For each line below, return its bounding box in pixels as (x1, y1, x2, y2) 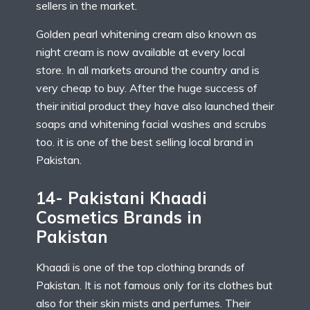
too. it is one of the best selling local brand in (36, 134, 253, 149)
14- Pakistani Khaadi (36, 188, 207, 209)
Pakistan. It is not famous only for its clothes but (36, 278, 273, 293)
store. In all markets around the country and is (36, 62, 259, 77)
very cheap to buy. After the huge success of (36, 80, 257, 95)
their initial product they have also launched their (36, 98, 274, 113)
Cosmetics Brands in (36, 207, 202, 228)
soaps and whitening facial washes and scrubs (36, 116, 266, 131)
